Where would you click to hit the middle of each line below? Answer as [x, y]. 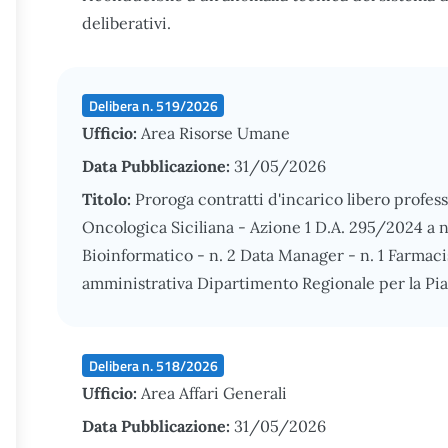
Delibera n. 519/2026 [153, 105]
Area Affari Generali [214, 393]
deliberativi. [126, 23]
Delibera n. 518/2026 [153, 365]
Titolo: [108, 199]
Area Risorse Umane [215, 133]
